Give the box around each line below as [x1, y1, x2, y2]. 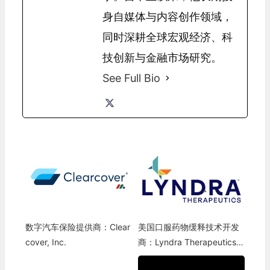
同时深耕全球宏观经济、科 [102, 30, 233, 43]
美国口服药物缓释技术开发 [137, 221, 239, 232]
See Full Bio [102, 71, 160, 84]
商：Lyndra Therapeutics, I [137, 236, 243, 247]
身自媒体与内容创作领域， [102, 10, 233, 23]
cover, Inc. [25, 236, 66, 247]
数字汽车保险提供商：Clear [25, 221, 130, 232]
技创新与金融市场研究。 [102, 51, 222, 64]
